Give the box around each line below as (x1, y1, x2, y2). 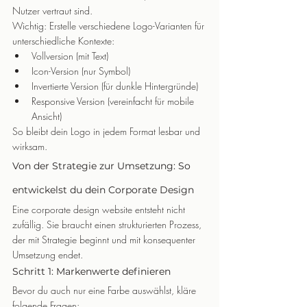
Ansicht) (32, 110, 62, 123)
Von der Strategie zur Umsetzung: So (12, 160, 193, 172)
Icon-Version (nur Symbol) (32, 64, 130, 77)
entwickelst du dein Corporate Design (12, 184, 194, 196)
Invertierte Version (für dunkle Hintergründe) (32, 79, 198, 93)
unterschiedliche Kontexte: (12, 34, 114, 47)
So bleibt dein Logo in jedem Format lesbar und (12, 125, 203, 138)
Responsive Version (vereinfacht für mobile (32, 95, 197, 108)
